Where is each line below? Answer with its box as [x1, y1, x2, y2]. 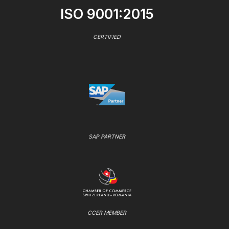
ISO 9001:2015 [60, 6, 154, 22]
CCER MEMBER [87, 209, 126, 216]
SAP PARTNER [88, 133, 125, 140]
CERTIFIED [93, 33, 121, 40]
